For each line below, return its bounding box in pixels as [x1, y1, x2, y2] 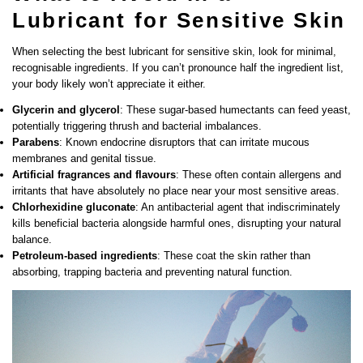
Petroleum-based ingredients [12, 249, 157, 262]
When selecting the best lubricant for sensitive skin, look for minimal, [12, 45, 336, 58]
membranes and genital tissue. [12, 152, 160, 164]
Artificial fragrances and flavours [12, 168, 176, 181]
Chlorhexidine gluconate [12, 200, 135, 213]
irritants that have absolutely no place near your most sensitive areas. [12, 184, 340, 197]
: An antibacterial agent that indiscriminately [135, 200, 340, 213]
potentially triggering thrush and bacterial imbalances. [12, 119, 262, 132]
